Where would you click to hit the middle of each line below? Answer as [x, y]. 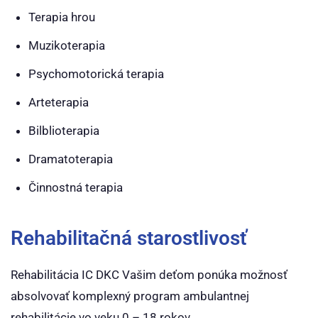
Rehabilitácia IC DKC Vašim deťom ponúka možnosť [149, 275]
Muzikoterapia [67, 45]
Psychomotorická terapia [96, 74]
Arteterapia [59, 102]
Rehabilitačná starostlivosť [129, 238]
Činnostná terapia [76, 187]
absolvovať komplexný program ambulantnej [130, 296]
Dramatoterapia [71, 159]
